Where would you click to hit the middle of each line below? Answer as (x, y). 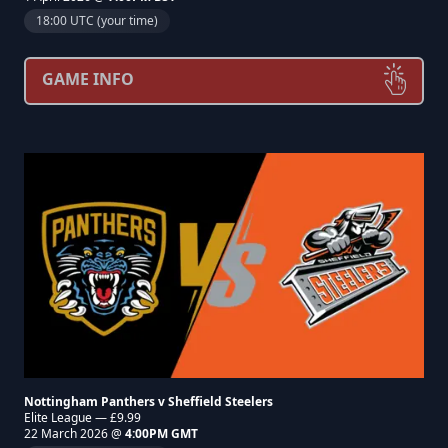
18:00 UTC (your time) (97, 20)
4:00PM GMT (161, 433)
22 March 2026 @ (74, 433)
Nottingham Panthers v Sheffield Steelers (148, 401)
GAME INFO (88, 79)
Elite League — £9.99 (82, 417)
